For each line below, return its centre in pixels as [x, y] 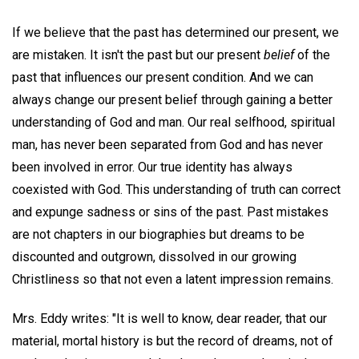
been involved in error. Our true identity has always [152, 167]
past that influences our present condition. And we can [163, 77]
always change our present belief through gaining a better [172, 99]
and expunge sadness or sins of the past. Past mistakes [170, 212]
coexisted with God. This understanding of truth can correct [176, 189]
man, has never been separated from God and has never [167, 144]
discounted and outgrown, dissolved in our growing [154, 256]
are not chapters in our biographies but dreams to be [158, 234]
